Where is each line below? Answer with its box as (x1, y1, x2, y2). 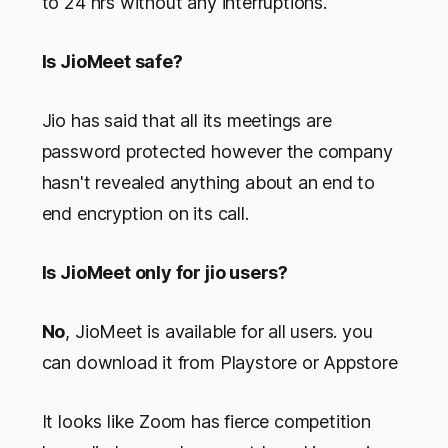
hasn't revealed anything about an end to (41, 172, 376, 194)
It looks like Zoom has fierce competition (41, 411, 371, 433)
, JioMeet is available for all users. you (65, 321, 373, 343)
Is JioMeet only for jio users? (41, 262, 288, 284)
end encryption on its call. (41, 203, 249, 225)
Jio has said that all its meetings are (41, 110, 332, 132)
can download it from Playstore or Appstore (41, 352, 398, 374)
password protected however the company (41, 141, 393, 163)
